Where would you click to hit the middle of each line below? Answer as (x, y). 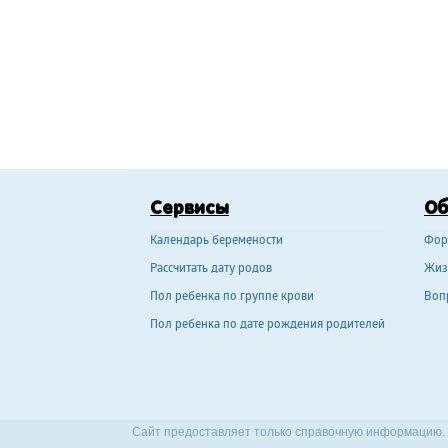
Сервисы (189, 209)
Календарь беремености (216, 242)
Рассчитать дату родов (211, 270)
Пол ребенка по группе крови (232, 298)
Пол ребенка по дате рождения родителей (267, 326)
